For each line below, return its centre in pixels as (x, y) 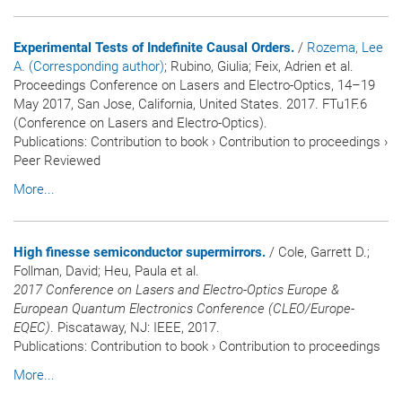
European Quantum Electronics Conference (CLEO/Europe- (184, 308)
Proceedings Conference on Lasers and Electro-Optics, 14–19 (194, 86)
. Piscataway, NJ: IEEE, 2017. (135, 327)
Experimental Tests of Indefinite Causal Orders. (154, 48)
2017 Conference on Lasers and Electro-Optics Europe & (176, 289)
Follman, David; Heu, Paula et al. (106, 271)
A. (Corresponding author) (89, 67)
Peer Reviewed (57, 161)
